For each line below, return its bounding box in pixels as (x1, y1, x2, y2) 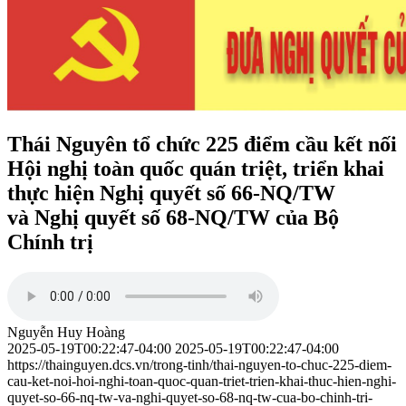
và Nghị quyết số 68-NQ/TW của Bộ (7, 205, 339, 229)
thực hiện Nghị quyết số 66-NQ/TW (7, 180, 335, 205)
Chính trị (7, 229, 93, 254)
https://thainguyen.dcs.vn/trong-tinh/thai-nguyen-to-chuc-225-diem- (7, 357, 391, 373)
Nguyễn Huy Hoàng (7, 324, 125, 341)
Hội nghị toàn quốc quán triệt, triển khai (7, 156, 384, 180)
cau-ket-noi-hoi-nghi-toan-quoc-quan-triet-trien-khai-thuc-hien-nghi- (7, 373, 396, 390)
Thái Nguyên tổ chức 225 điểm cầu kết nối (7, 131, 397, 156)
